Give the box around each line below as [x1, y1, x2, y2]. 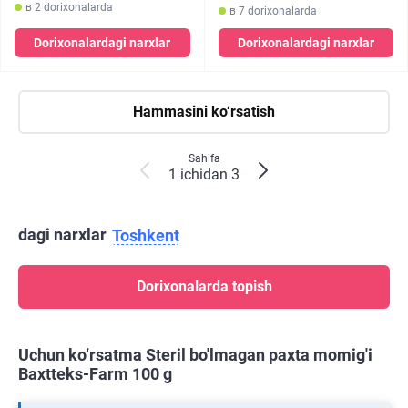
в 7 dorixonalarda [229, 5, 317, 17]
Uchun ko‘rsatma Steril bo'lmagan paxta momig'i [18, 345, 372, 365]
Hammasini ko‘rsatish [133, 103, 275, 120]
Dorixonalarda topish [136, 278, 272, 296]
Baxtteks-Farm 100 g [18, 364, 172, 384]
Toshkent [112, 226, 179, 246]
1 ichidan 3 [168, 166, 240, 183]
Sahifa [188, 152, 220, 165]
